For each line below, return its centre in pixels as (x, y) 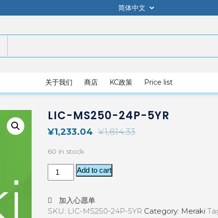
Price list (158, 82)
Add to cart (94, 170)
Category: (163, 211)
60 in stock (66, 151)
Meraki (193, 211)
